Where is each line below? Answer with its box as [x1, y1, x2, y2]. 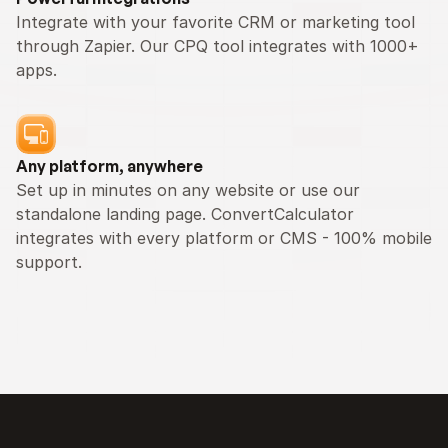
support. [16, 252, 82, 272]
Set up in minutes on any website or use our [16, 180, 360, 200]
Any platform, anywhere [16, 156, 203, 176]
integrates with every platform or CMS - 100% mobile [16, 228, 432, 248]
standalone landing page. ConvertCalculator [16, 204, 354, 224]
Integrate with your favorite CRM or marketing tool [16, 12, 415, 32]
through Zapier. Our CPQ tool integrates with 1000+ [16, 36, 419, 56]
